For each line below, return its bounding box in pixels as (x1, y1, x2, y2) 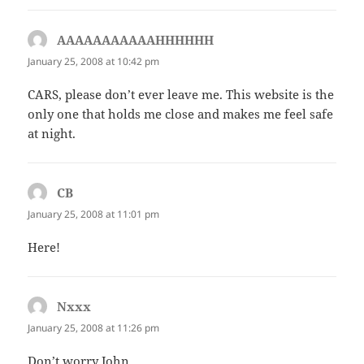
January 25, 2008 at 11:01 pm (28, 207, 160, 221)
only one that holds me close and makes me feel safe (28, 106, 334, 122)
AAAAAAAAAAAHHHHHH (57, 31, 214, 48)
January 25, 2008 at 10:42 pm (28, 54, 160, 68)
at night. (28, 125, 76, 141)
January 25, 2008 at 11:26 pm (28, 321, 160, 336)
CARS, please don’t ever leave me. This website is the (28, 86, 335, 102)
